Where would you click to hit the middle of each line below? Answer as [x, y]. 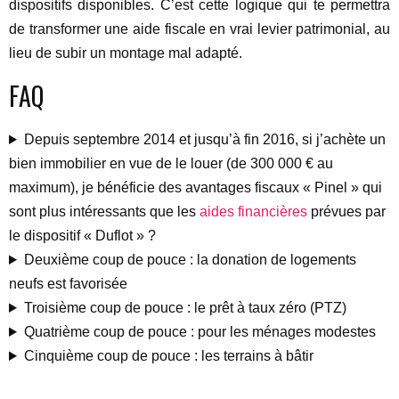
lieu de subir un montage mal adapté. [126, 53]
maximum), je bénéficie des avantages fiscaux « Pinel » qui [195, 187]
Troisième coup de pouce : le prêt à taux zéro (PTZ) [185, 308]
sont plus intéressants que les [104, 212]
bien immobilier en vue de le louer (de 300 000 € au [171, 163]
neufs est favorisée [68, 284]
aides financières [253, 212]
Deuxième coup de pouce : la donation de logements [190, 260]
